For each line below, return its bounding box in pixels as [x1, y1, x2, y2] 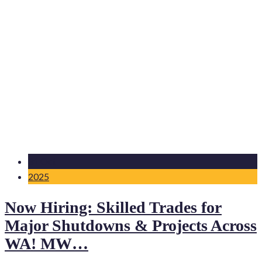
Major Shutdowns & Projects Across [5, 216, 257, 235]
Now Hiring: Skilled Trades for [5, 198, 222, 216]
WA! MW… [5, 234, 88, 253]
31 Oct [28, 156, 56, 167]
